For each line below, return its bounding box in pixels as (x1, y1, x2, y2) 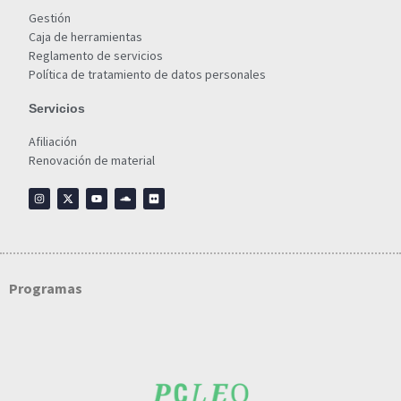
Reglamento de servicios (29, 47, 163, 64)
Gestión (29, 10, 71, 27)
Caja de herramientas (29, 29, 142, 46)
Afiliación (29, 133, 77, 150)
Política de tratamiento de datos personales (29, 66, 266, 83)
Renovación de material (29, 152, 155, 169)
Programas (9, 279, 82, 298)
